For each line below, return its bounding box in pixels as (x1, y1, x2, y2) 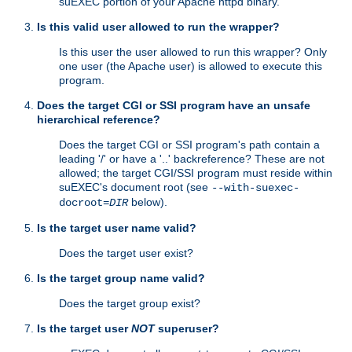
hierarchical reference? (37, 113, 160, 126)
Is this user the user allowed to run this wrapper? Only (59, 46, 327, 59)
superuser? (155, 322, 219, 335)
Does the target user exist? (59, 247, 193, 260)
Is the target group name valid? (37, 272, 205, 285)
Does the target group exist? (59, 297, 200, 310)
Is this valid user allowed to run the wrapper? (37, 20, 280, 34)
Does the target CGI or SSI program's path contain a (59, 138, 320, 152)
